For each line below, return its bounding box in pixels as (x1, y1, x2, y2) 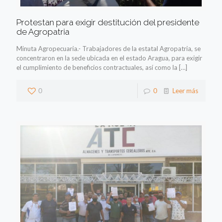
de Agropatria (16, 26, 69, 37)
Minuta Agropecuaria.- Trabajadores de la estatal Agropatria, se (16, 44, 201, 53)
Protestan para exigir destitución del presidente (16, 17, 199, 27)
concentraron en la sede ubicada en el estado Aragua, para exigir (16, 54, 202, 62)
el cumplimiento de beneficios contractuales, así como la (16, 63, 177, 71)
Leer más (172, 86, 198, 95)
